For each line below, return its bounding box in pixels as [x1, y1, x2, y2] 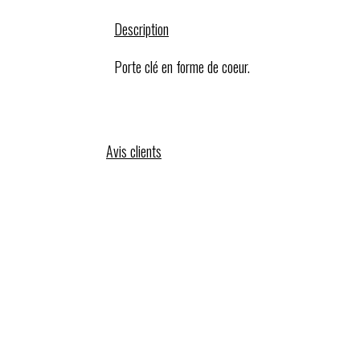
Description [114, 18, 169, 39]
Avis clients [106, 141, 162, 162]
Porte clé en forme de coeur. [114, 56, 250, 77]
